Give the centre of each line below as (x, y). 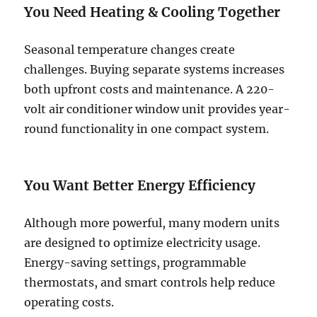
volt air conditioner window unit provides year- (157, 109)
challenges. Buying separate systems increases (155, 70)
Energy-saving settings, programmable (136, 263)
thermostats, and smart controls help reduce (150, 283)
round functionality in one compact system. (147, 129)
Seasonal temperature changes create (130, 50)
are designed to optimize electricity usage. (143, 243)
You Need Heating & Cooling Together (152, 12)
